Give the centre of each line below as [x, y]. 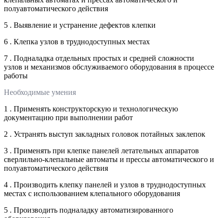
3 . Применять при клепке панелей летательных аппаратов [101, 150]
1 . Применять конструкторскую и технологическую [91, 109]
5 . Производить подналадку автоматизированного [89, 210]
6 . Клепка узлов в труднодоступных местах [77, 41]
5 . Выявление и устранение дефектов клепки [80, 25]
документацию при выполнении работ [68, 117]
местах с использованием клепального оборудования [92, 193]
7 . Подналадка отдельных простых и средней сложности [99, 58]
